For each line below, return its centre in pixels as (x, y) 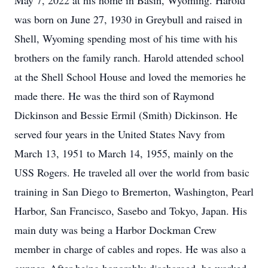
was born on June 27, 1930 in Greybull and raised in (128, 19)
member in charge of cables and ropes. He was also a (130, 249)
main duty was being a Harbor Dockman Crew (115, 230)
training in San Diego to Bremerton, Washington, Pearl (134, 191)
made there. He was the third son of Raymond (114, 96)
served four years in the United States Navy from (120, 134)
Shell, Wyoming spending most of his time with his (126, 38)
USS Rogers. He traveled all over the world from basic (132, 172)
